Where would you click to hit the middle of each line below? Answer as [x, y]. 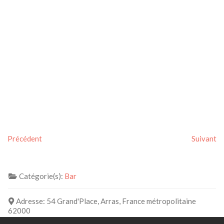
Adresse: [31, 201]
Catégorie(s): [41, 176]
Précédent [25, 138]
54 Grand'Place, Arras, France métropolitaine [121, 201]
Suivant [204, 138]
